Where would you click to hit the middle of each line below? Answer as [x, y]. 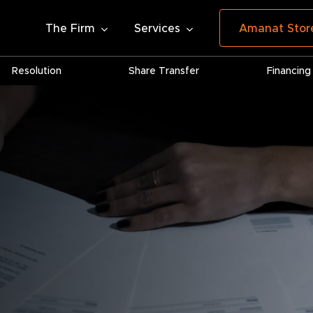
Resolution [36, 71]
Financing [289, 71]
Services [157, 28]
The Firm [70, 28]
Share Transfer [164, 71]
